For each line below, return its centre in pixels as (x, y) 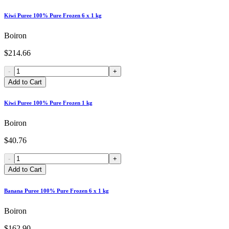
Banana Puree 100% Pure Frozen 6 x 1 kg (56, 191)
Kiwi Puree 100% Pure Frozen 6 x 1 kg (53, 15)
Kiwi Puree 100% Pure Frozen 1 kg (48, 103)
